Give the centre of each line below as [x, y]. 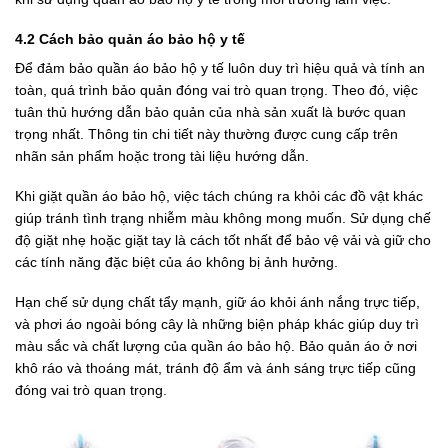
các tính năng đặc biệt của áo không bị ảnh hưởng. [176, 262]
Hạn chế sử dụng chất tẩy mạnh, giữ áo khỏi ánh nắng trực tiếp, [217, 302]
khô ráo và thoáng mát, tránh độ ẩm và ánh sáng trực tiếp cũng [215, 368]
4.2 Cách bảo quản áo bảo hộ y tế [130, 38]
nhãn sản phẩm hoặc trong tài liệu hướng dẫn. [162, 155]
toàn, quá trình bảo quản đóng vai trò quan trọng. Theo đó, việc [216, 89]
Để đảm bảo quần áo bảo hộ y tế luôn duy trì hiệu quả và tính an [220, 67]
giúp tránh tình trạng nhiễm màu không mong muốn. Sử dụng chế [223, 218]
